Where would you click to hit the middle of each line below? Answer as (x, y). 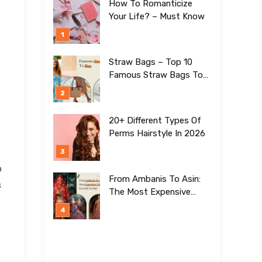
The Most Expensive (150, 192)
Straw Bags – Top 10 (151, 62)
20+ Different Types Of (155, 120)
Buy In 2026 (133, 87)
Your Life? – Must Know (157, 16)
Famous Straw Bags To (156, 75)
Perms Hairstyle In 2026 (157, 133)
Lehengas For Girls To (152, 204)
